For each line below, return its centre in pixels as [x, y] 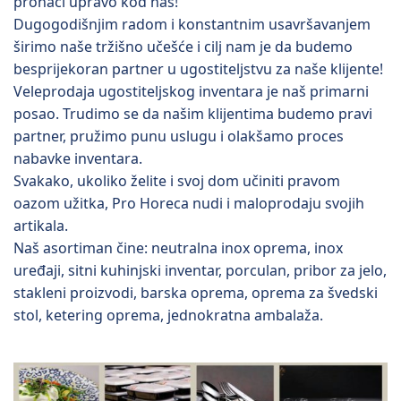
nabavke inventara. [78, 159]
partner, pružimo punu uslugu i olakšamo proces [179, 137]
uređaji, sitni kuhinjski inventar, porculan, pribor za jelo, [200, 271]
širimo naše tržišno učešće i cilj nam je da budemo [183, 47]
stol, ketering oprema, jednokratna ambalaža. [168, 316]
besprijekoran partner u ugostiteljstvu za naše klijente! [198, 69]
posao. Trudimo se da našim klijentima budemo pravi [193, 114]
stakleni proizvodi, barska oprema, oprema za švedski [196, 293]
